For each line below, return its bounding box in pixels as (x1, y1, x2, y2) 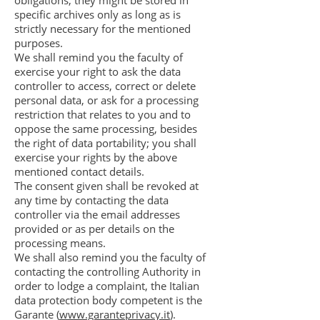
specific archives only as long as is (14, 7, 181, 21)
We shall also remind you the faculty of (14, 250, 206, 264)
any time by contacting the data (14, 193, 169, 207)
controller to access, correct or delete (14, 79, 196, 93)
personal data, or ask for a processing (14, 93, 199, 107)
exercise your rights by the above (14, 150, 177, 164)
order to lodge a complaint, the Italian (14, 279, 199, 293)
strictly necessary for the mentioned (14, 21, 191, 36)
